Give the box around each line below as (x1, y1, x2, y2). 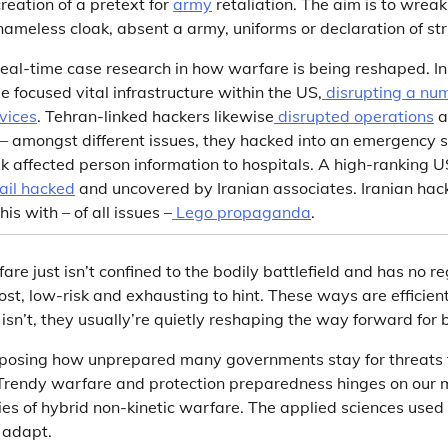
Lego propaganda (176, 202, 311, 222)
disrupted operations (278, 106, 434, 126)
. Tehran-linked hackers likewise (37, 106, 274, 126)
